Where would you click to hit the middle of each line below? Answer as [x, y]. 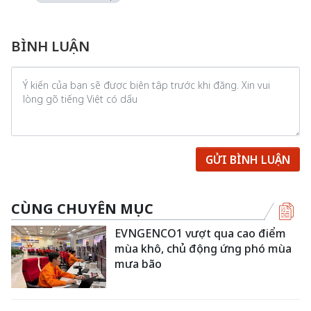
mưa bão [138, 264]
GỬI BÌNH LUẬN [248, 159]
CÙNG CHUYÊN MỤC [82, 209]
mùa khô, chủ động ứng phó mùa [203, 249]
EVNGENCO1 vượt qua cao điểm [201, 233]
